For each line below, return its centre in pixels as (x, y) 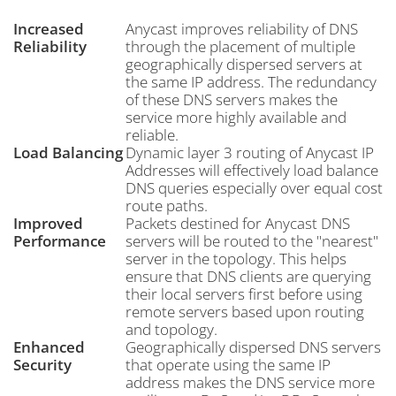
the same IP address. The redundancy (251, 82)
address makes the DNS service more (250, 382)
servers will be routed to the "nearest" (252, 241)
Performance (60, 241)
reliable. (152, 135)
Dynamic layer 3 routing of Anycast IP (250, 152)
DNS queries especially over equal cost (254, 188)
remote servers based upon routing (245, 312)
